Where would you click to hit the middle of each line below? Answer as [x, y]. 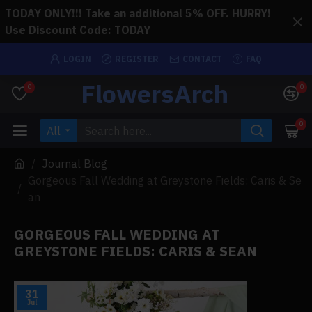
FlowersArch [154, 94]
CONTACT [202, 58]
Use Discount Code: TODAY [78, 30]
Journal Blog [75, 164]
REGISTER [137, 58]
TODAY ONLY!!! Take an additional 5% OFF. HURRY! [138, 13]
